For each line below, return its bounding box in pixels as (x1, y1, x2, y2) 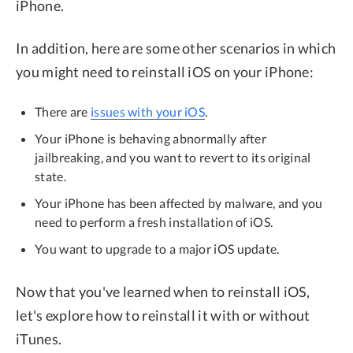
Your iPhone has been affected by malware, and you (35, 195, 323, 211)
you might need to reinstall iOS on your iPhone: (16, 63, 314, 81)
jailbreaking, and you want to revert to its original (35, 150, 311, 165)
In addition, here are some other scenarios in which (16, 39, 336, 58)
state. (35, 169, 66, 184)
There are (35, 104, 91, 120)
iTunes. (16, 330, 62, 348)
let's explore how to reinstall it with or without (16, 307, 310, 325)
